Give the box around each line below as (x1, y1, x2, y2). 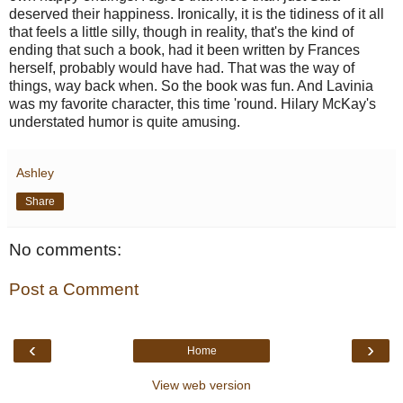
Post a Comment (9, 279, 139, 299)
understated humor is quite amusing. (9, 114, 240, 130)
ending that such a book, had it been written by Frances (9, 42, 360, 58)
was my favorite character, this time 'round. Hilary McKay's (9, 96, 376, 112)
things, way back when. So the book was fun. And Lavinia (9, 78, 373, 94)
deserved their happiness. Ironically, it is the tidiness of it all (9, 6, 384, 22)
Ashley (16, 166, 54, 181)
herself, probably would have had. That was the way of (9, 60, 354, 76)
